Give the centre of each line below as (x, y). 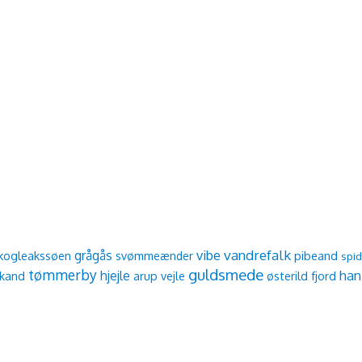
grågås (93, 256)
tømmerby (63, 275)
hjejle (115, 276)
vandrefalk (257, 255)
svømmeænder (154, 256)
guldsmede (226, 275)
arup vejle (159, 276)
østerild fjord (301, 276)
